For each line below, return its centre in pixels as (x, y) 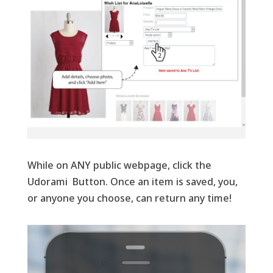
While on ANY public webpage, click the (119, 165)
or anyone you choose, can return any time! (129, 198)
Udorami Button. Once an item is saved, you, (132, 181)
